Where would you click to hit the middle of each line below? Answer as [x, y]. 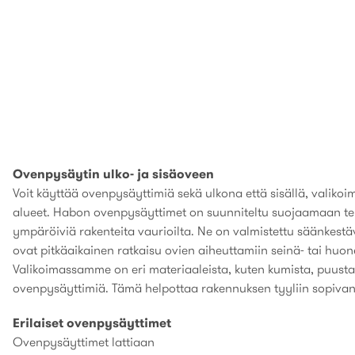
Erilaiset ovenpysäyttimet [92, 323]
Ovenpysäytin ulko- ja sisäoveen [115, 174]
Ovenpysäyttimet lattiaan [84, 342]
